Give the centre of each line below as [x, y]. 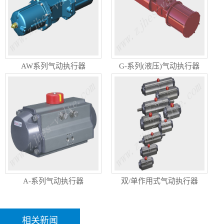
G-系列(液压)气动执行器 [159, 67]
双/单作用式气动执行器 [159, 182]
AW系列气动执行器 [53, 67]
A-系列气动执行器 [53, 182]
